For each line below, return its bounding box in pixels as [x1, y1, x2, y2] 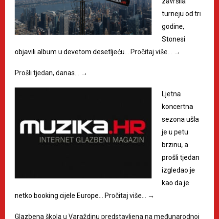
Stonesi [162, 35, 185, 43]
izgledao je [162, 166, 195, 174]
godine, [162, 22, 184, 30]
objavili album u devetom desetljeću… [15, 47, 131, 56]
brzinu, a [162, 140, 188, 149]
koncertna [162, 102, 193, 110]
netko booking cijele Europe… [15, 191, 105, 199]
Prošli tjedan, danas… [15, 68, 81, 77]
